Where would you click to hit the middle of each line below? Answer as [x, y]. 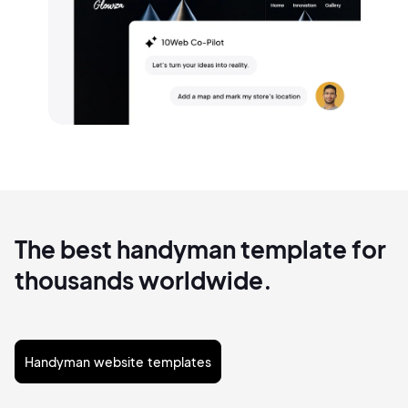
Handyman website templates [118, 362]
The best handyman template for [200, 250]
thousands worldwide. [143, 280]
